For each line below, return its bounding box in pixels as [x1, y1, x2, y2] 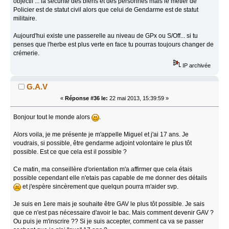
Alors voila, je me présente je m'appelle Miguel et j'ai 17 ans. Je [13, 131, 189, 139]
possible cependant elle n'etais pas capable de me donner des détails [13, 174, 208, 182]
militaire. [13, 14, 37, 22]
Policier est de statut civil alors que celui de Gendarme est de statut [13, 6, 199, 13]
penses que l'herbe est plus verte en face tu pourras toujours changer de [13, 40, 214, 48]
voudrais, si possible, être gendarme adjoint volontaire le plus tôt [13, 140, 192, 147]
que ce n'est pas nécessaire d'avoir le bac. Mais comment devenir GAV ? [13, 209, 214, 217]
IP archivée [181, 62, 211, 69]
